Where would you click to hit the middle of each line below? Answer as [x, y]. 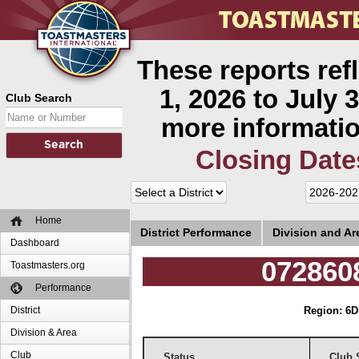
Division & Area [44, 333]
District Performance [196, 233]
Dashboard [35, 243]
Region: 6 [328, 311]
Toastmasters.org [48, 265]
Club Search [39, 98]
